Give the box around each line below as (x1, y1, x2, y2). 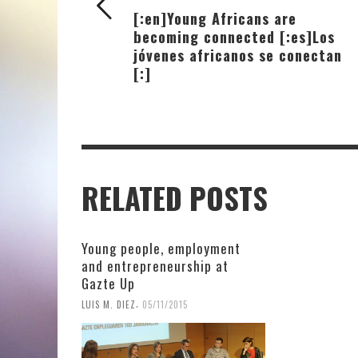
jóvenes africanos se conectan (133, 43, 342, 66)
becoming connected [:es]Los (133, 25, 335, 47)
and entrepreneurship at (82, 255, 229, 276)
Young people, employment (82, 237, 241, 258)
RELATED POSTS (82, 176, 268, 220)
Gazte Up (82, 272, 135, 293)
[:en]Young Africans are (133, 6, 296, 29)
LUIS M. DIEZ (82, 297, 136, 311)
